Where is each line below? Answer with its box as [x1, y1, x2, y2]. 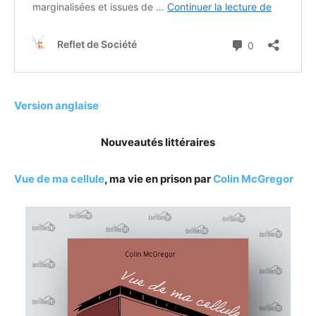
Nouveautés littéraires [101, 135, 215, 149]
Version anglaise [14, 98, 99, 112]
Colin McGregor [213, 171, 293, 186]
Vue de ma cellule [14, 171, 104, 186]
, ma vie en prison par [104, 171, 213, 186]
